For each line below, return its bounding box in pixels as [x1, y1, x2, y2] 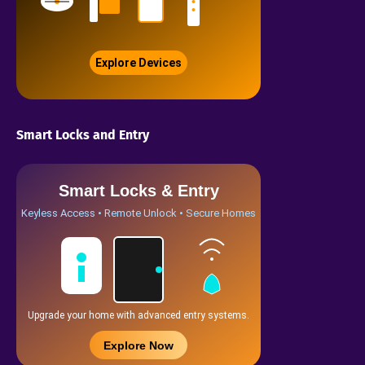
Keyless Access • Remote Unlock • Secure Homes [21, 207, 256, 220]
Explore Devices [95, 56, 182, 70]
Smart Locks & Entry [58, 182, 220, 200]
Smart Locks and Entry [16, 127, 149, 143]
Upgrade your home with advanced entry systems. [28, 310, 249, 322]
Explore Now [103, 339, 174, 353]
